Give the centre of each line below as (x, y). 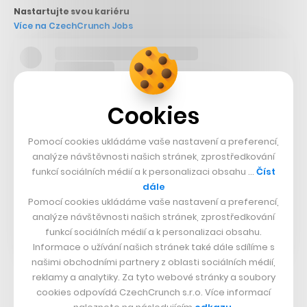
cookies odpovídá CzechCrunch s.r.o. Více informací (153, 292)
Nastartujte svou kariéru (72, 12)
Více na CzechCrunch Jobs (73, 26)
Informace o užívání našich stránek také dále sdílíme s (153, 247)
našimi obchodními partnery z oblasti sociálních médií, (153, 262)
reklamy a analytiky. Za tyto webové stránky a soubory (153, 277)
